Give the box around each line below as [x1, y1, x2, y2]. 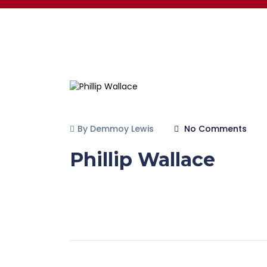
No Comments [182, 122, 247, 135]
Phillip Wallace [70, 147, 215, 171]
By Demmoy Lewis [77, 122, 154, 135]
